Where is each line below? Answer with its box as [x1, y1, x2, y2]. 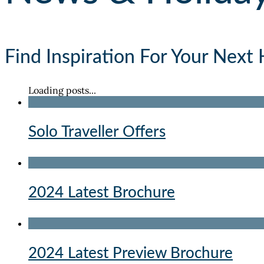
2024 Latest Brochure [28, 184, 175, 200]
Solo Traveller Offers [28, 124, 166, 140]
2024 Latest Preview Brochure [28, 245, 233, 261]
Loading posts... [28, 84, 96, 96]
